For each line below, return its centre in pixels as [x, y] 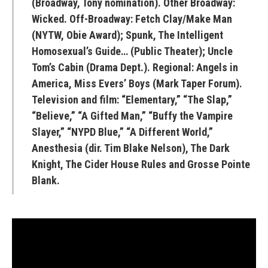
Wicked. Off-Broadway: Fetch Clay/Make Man [132, 19]
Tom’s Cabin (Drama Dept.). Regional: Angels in [135, 67]
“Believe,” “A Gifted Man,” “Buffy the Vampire [132, 116]
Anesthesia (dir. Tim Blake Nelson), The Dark [131, 148]
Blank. [46, 180]
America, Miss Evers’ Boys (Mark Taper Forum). [137, 83]
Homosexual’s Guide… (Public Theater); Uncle [132, 51]
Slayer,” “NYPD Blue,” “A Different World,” [122, 132]
